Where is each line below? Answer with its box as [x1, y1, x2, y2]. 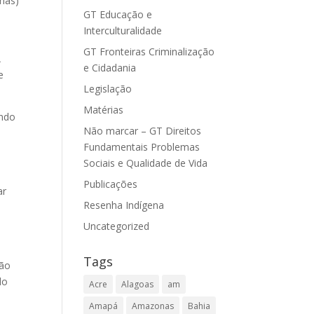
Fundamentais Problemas [83, 140, 200, 153]
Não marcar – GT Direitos [83, 124, 202, 137]
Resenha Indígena [83, 198, 165, 212]
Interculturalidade [83, 24, 163, 37]
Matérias [83, 103, 124, 116]
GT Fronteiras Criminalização [83, 45, 215, 58]
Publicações [83, 177, 138, 191]
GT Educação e [83, 8, 153, 21]
